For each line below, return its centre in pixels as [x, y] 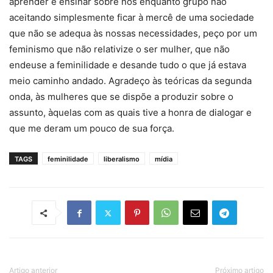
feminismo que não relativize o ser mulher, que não [119, 49]
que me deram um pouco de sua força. [92, 129]
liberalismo [122, 159]
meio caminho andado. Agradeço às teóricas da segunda [130, 81]
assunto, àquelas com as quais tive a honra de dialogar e [130, 113]
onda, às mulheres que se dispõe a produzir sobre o [121, 97]
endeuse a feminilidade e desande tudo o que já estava [128, 65]
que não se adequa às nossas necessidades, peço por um [133, 34]
